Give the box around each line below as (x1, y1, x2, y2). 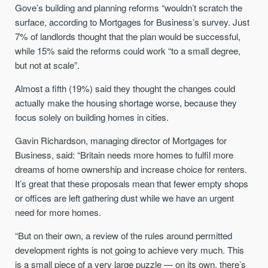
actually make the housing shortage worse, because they (15, 96, 237, 109)
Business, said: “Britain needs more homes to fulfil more (15, 148, 234, 161)
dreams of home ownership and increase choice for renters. (15, 162, 248, 175)
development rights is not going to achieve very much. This (15, 243, 245, 257)
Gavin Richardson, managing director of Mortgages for (15, 133, 227, 147)
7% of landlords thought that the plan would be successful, (15, 29, 241, 42)
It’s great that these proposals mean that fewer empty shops (15, 176, 249, 190)
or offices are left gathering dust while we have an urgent (15, 191, 234, 204)
